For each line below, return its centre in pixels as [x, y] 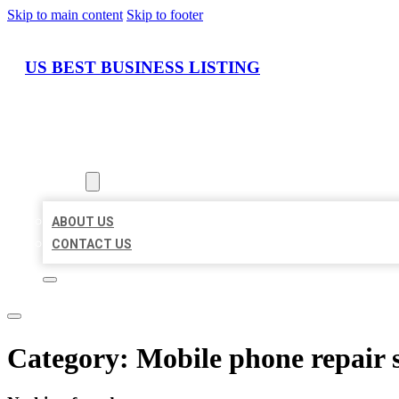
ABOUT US [83, 222]
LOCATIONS [78, 160]
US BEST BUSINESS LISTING [142, 67]
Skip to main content [65, 15]
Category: [72, 358]
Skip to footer [165, 15]
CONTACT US [92, 244]
